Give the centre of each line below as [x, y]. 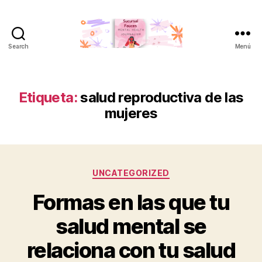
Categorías [156, 170]
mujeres [131, 113]
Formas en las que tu [131, 202]
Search [18, 46]
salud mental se [131, 226]
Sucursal [152, 53]
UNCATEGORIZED [131, 173]
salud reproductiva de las [162, 97]
